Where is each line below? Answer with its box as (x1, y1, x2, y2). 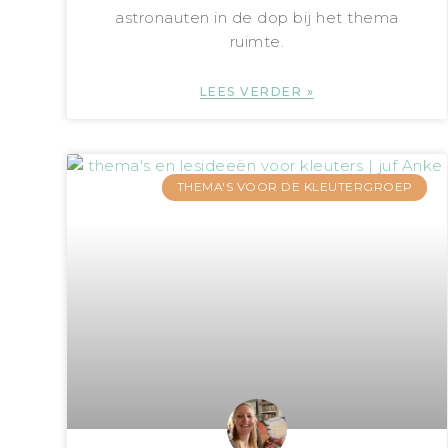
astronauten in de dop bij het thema (115, 8, 399, 28)
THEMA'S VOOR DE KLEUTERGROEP (176, 179, 413, 195)
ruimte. (229, 32, 285, 52)
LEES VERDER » (199, 84, 315, 100)
